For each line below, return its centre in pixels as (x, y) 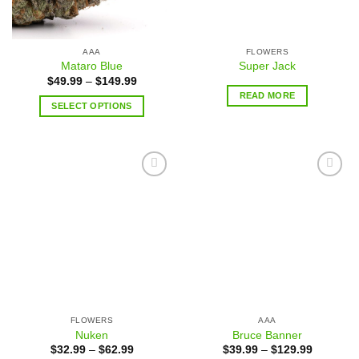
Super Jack (267, 67)
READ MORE (267, 95)
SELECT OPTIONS (92, 105)
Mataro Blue (92, 67)
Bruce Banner (267, 335)
